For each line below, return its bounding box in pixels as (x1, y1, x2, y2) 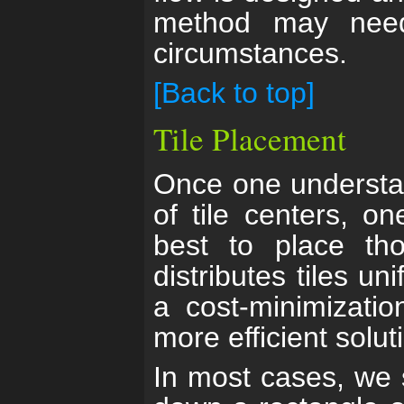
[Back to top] (153, 77, 315, 109)
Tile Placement (153, 117, 346, 160)
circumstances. (153, 37, 347, 69)
